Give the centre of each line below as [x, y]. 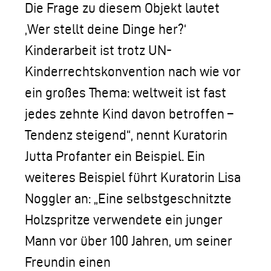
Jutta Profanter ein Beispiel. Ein [115, 156]
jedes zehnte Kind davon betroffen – [129, 114]
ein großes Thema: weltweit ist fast [126, 93]
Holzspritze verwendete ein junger [124, 220]
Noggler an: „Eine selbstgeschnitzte [128, 198]
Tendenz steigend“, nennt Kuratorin [126, 135]
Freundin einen [68, 262]
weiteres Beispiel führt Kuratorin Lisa [133, 177]
